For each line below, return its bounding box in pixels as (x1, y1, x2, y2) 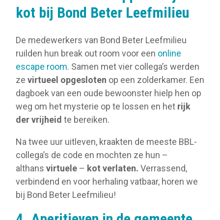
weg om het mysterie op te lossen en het (16, 101, 177, 111)
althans (16, 163, 46, 173)
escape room (16, 61, 67, 72)
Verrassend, (138, 163, 187, 173)
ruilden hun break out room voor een (16, 48, 158, 58)
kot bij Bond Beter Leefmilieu (16, 4, 189, 22)
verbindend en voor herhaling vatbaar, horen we (16, 176, 198, 187)
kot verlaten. (87, 163, 138, 173)
